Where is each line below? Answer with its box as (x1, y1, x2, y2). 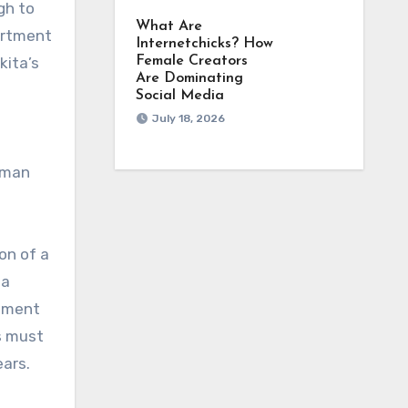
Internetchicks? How (135, 36, 273, 51)
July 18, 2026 (151, 112, 225, 125)
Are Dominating (135, 71, 243, 86)
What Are (135, 19, 202, 34)
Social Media (135, 88, 224, 103)
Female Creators (135, 54, 248, 68)
